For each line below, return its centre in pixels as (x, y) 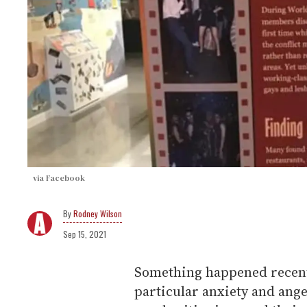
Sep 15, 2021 (85, 234)
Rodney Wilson (98, 214)
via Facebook (59, 179)
